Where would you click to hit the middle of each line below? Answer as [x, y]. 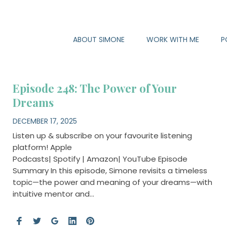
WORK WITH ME [173, 40]
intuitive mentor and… [53, 194]
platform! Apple [42, 147]
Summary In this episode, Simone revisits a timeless [110, 170]
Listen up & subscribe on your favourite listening [102, 135]
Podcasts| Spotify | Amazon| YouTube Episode [100, 159]
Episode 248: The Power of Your [94, 88]
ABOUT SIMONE [99, 40]
